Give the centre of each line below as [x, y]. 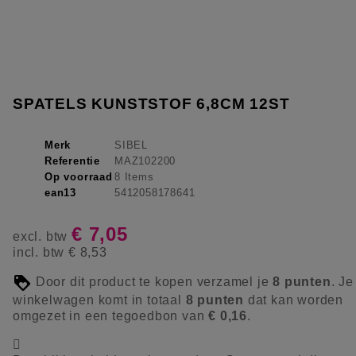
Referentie [72, 161]
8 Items [134, 176]
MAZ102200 [145, 161]
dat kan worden [294, 300]
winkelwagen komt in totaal [99, 300]
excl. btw [42, 236]
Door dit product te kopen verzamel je [153, 282]
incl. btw [41, 252]
